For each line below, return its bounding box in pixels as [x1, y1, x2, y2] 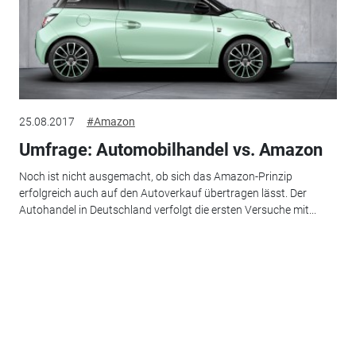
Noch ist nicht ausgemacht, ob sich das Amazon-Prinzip [18, 170, 292, 184]
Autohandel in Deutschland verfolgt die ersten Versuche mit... [18, 203, 316, 217]
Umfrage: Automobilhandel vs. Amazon [18, 139, 323, 160]
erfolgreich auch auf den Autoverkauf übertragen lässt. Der [18, 187, 307, 200]
